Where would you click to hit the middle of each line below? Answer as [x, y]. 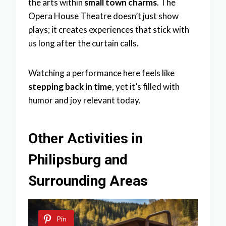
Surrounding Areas [88, 181]
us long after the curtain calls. [83, 43]
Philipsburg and [78, 159]
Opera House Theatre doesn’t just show [103, 16]
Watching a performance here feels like [101, 73]
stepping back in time [70, 86]
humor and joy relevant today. [84, 100]
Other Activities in [86, 138]
